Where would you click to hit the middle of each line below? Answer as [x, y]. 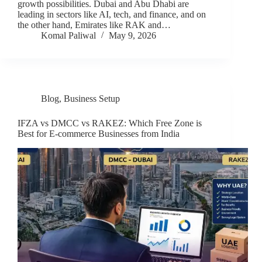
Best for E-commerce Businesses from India [99, 134]
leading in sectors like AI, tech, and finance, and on [112, 15]
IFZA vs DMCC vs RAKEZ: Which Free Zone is [110, 123]
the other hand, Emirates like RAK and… [94, 25]
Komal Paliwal [68, 36]
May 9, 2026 [132, 36]
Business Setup [92, 99]
